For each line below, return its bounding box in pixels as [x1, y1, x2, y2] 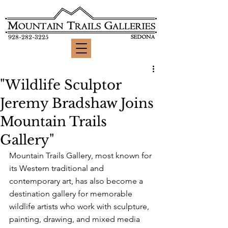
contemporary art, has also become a [9, 176, 145, 186]
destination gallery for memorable [9, 189, 134, 198]
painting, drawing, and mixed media [9, 214, 142, 224]
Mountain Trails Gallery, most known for [9, 151, 154, 160]
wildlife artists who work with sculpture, [9, 202, 151, 211]
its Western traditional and [9, 163, 106, 173]
